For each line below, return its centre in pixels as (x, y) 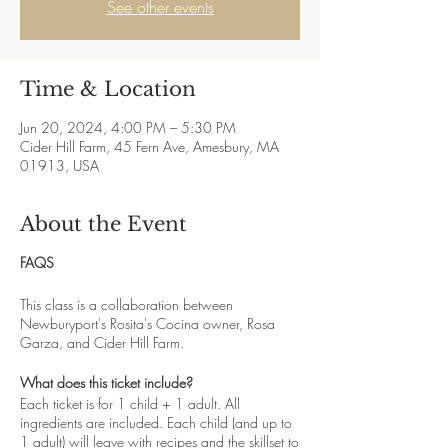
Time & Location (108, 89)
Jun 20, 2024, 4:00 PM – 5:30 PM (128, 127)
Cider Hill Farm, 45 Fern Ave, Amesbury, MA (149, 146)
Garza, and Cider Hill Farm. (102, 342)
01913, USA (59, 165)
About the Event (103, 224)
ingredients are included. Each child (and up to (156, 422)
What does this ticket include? (106, 382)
